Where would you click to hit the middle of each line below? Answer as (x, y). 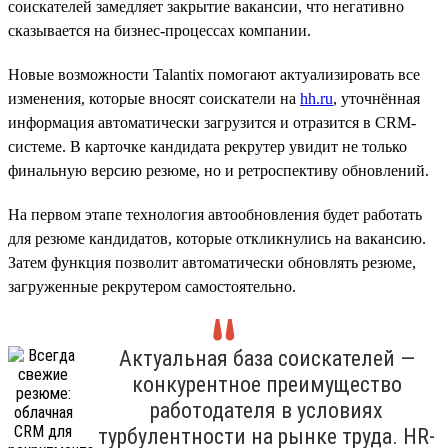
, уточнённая (376, 98)
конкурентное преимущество (266, 384)
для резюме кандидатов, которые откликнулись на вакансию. (217, 238)
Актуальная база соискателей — (266, 358)
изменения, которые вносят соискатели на (154, 98)
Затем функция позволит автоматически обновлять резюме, (212, 262)
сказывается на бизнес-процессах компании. (159, 30)
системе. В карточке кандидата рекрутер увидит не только (207, 146)
